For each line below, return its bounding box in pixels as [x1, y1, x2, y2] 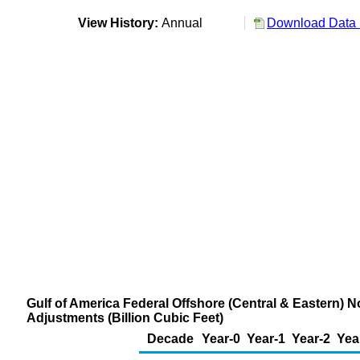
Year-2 [292, 332, 330, 346]
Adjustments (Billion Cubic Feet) [27, 311, 223, 325]
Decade [147, 332, 194, 346]
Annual [162, 16, 209, 30]
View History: [75, 16, 162, 30]
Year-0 [202, 332, 240, 346]
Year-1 [247, 332, 285, 346]
